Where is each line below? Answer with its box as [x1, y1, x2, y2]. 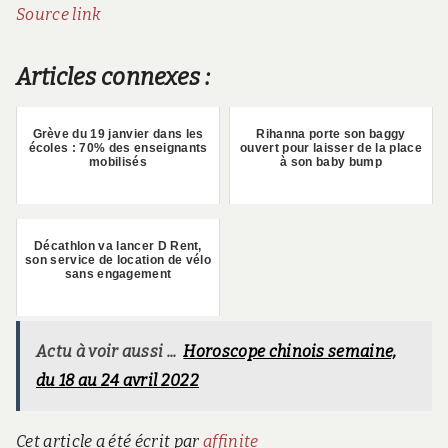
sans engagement [64, 267, 172, 282]
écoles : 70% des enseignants [28, 141, 208, 156]
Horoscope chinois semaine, [183, 341, 397, 361]
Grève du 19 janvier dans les [32, 127, 204, 142]
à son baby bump [280, 155, 382, 170]
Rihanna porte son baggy [256, 127, 406, 142]
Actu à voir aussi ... [36, 341, 177, 361]
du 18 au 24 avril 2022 [36, 370, 200, 390]
